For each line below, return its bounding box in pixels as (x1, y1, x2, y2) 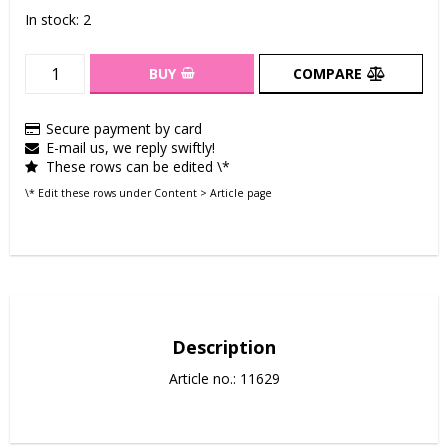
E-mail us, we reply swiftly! (46, 137, 215, 157)
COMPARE (292, 63, 362, 83)
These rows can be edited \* (46, 156, 230, 176)
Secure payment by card (46, 118, 202, 138)
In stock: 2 (25, 9, 91, 29)
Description (172, 335, 276, 359)
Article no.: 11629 (168, 369, 280, 388)
